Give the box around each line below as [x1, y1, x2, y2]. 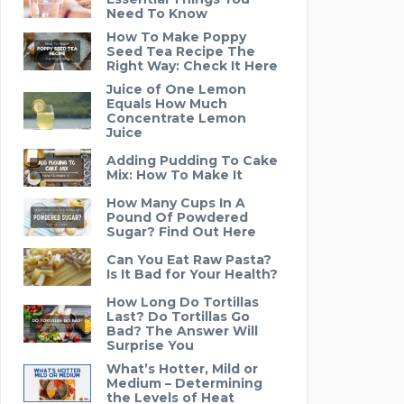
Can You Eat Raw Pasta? [106, 251, 271, 268]
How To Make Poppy [106, 28, 246, 45]
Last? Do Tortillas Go [106, 308, 250, 325]
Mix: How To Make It [106, 166, 243, 183]
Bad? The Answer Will [106, 322, 258, 339]
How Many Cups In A [106, 194, 245, 211]
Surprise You [106, 336, 194, 353]
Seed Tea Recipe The [106, 42, 255, 60]
